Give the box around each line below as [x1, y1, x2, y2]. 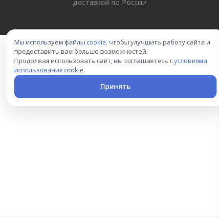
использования [14, 66, 63, 75]
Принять [100, 82, 131, 91]
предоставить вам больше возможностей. [14, 47, 148, 56]
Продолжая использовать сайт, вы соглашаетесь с [14, 56, 174, 66]
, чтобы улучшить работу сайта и [106, 38, 210, 47]
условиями [174, 56, 207, 66]
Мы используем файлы [14, 38, 87, 47]
